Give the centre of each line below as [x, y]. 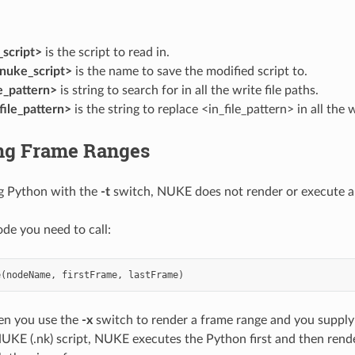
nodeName [28, 275]
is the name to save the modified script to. [189, 71]
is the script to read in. [105, 52]
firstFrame [89, 275]
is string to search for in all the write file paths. [187, 90]
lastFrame [153, 275]
